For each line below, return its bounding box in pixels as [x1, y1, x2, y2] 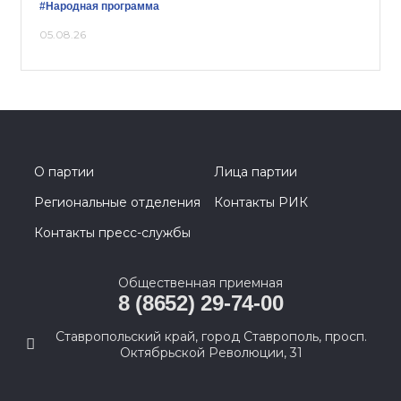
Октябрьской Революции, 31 [120, 345, 303, 361]
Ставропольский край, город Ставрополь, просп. [55, 328, 367, 345]
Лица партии [214, 164, 297, 180]
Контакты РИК [214, 194, 308, 210]
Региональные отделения [34, 194, 200, 210]
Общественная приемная [118, 275, 283, 291]
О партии [34, 164, 94, 180]
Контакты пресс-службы [34, 225, 191, 241]
